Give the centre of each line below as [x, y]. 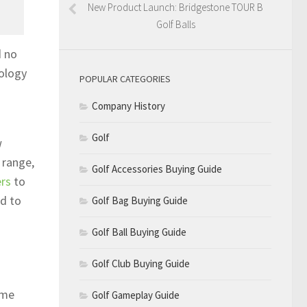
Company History [128, 106]
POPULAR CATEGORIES [125, 78]
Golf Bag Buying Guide [140, 200]
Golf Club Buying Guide [141, 263]
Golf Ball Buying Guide [139, 232]
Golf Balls [175, 24]
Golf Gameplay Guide [136, 295]
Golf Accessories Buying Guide [157, 169]
